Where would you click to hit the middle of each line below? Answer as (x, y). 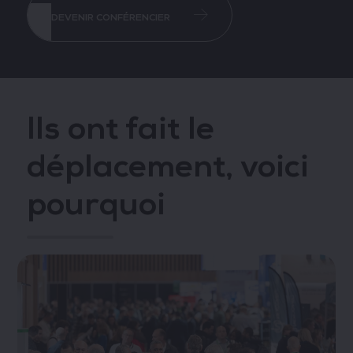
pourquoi (96, 204)
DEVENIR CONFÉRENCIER (110, 18)
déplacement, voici (167, 167)
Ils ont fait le (120, 129)
